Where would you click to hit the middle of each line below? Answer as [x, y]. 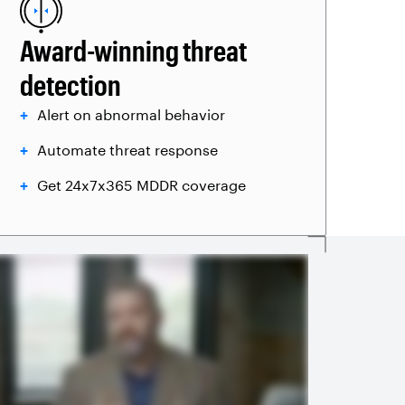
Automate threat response [127, 150]
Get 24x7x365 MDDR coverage [141, 185]
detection [71, 85]
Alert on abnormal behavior [131, 114]
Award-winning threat [133, 50]
